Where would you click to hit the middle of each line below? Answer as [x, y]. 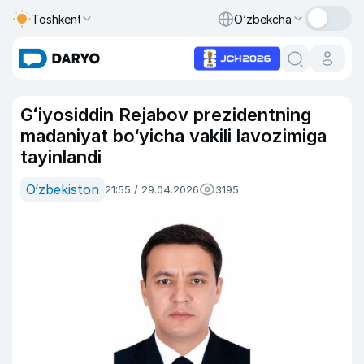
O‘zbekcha [263, 19]
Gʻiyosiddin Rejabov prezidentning [166, 115]
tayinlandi [61, 157]
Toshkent [57, 19]
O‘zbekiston [63, 189]
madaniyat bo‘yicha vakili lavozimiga [173, 136]
